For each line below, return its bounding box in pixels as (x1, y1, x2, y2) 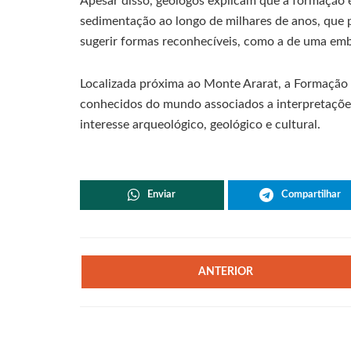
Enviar (147, 189, 176, 200)
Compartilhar (280, 189, 341, 200)
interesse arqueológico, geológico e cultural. (80, 118, 320, 131)
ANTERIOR (198, 266, 254, 277)
